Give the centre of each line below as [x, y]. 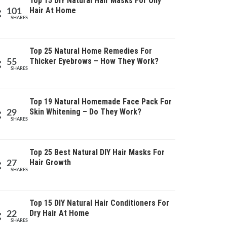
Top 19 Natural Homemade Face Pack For [101, 102]
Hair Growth [50, 162]
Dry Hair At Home [59, 213]
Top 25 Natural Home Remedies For [91, 51]
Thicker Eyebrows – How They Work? [94, 61]
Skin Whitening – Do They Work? [85, 112]
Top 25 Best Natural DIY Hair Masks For [97, 152]
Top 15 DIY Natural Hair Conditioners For [99, 203]
